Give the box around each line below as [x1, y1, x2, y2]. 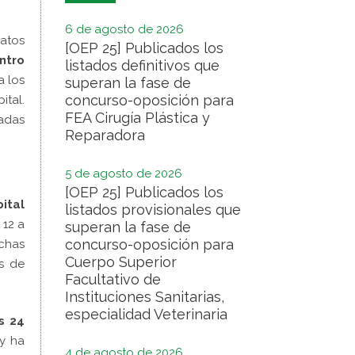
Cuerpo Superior [65, 254, 177, 270]
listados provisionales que [65, 201, 241, 218]
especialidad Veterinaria [65, 306, 227, 323]
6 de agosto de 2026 [65, 22, 184, 36]
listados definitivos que [65, 57, 219, 74]
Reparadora [65, 127, 145, 143]
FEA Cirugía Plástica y [65, 109, 210, 126]
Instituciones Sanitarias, [65, 288, 224, 305]
